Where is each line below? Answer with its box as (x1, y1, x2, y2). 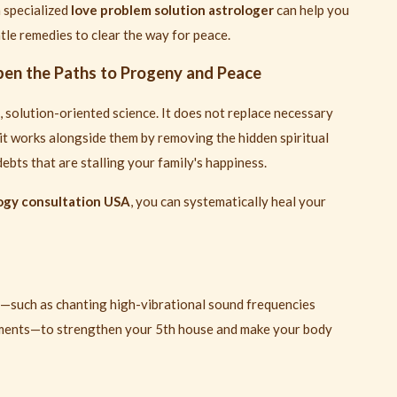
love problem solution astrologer (71, 2, 274, 19)
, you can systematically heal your (130, 193, 326, 210)
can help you (274, 2, 349, 19)
